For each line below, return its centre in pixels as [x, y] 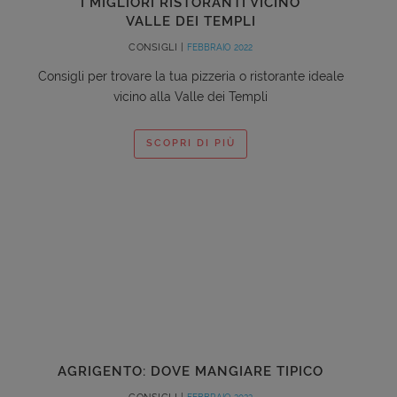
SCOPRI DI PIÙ [191, 144]
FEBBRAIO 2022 [219, 47]
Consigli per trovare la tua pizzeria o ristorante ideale [191, 76]
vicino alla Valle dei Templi [191, 96]
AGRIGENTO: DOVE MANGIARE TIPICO [191, 371]
